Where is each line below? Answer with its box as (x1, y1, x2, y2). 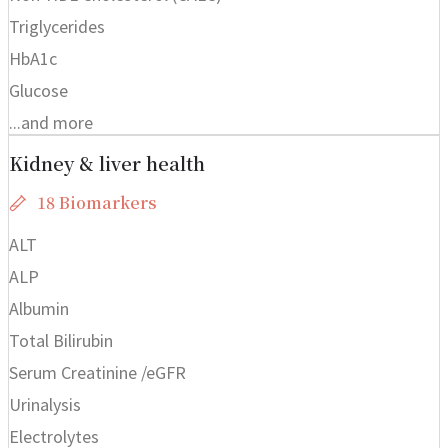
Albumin (9, 296, 69, 320)
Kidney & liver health (9, 149, 205, 176)
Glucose (9, 78, 68, 102)
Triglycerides (9, 14, 105, 38)
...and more (9, 110, 93, 134)
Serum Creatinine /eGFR (9, 360, 186, 384)
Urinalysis (9, 392, 81, 416)
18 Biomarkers (36, 190, 157, 214)
